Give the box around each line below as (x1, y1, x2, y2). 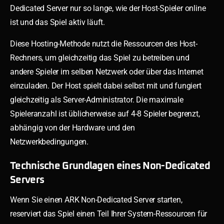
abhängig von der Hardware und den (10, 122, 135, 132)
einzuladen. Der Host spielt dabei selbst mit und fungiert (10, 80, 201, 90)
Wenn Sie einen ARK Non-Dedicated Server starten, (10, 194, 182, 204)
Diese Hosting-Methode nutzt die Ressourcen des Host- (10, 38, 197, 48)
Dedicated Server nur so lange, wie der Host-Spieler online (10, 3, 206, 13)
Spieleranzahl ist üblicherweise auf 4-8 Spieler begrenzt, (10, 108, 200, 118)
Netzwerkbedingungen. (10, 136, 89, 146)
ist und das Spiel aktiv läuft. (10, 17, 105, 27)
